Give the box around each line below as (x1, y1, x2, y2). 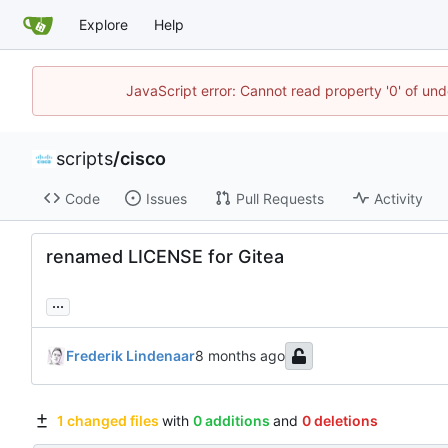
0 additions (192, 412, 270, 430)
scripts (56, 148, 113, 169)
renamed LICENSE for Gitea (46, 246, 284, 268)
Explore (79, 15, 128, 33)
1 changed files (56, 412, 159, 430)
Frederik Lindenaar (66, 347, 195, 365)
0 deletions (301, 412, 378, 430)
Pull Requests (235, 189, 324, 207)
